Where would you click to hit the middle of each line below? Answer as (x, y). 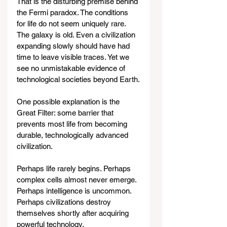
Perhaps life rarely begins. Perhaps (75, 169)
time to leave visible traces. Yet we (74, 57)
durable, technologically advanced (73, 135)
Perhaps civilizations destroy (65, 202)
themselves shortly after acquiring (74, 213)
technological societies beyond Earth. (78, 80)
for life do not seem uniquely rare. (72, 24)
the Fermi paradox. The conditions (73, 13)
